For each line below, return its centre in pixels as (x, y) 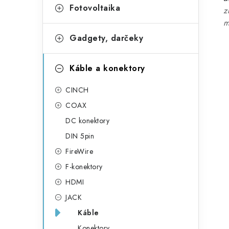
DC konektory (87, 121)
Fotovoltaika (95, 8)
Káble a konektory (107, 68)
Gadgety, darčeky (106, 38)
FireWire (79, 151)
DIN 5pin (80, 136)
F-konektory (84, 167)
